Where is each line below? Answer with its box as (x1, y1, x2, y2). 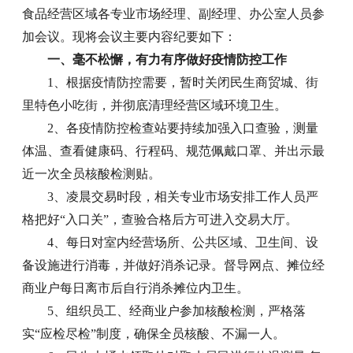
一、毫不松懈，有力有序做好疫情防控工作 (47, 52, 288, 66)
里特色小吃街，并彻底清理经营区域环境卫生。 (22, 98, 288, 112)
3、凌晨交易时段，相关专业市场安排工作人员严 (47, 189, 319, 203)
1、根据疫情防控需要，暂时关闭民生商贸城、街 (47, 75, 319, 89)
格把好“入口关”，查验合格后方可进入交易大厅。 (22, 212, 299, 226)
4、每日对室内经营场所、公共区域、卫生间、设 (47, 235, 319, 249)
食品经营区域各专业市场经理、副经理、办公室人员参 (22, 6, 325, 20)
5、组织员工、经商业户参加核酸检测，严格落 (47, 303, 307, 318)
